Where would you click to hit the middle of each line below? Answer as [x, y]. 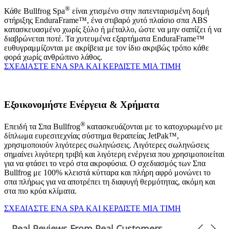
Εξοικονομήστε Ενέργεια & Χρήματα [82, 105]
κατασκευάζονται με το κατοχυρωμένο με [155, 127]
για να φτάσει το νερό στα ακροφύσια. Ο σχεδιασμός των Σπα [105, 164]
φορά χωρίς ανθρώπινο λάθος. [53, 57]
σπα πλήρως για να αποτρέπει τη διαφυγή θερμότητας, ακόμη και [110, 182]
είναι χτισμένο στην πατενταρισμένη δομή [140, 11]
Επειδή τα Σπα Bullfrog [42, 127]
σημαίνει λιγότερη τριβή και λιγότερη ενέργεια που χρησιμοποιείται [114, 154]
